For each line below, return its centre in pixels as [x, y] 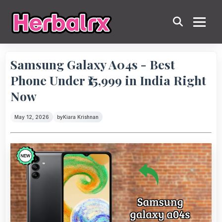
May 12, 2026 [32, 117]
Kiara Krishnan [81, 117]
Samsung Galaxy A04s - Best [93, 64]
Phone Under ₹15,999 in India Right [108, 80]
